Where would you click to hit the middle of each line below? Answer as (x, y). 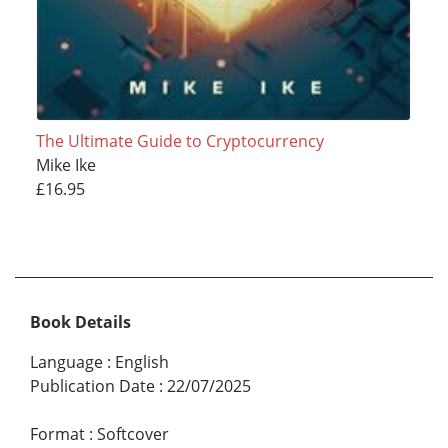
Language (66, 362)
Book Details (80, 322)
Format (57, 434)
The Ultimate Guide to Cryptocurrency (179, 140)
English (142, 362)
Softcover (133, 434)
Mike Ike (65, 164)
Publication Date (92, 386)
